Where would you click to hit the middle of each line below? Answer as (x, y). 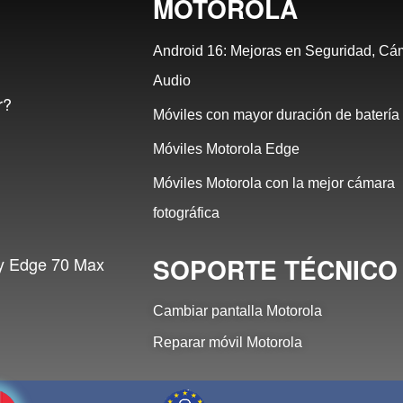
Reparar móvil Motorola (228, 342)
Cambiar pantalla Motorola (238, 310)
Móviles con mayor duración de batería (277, 114)
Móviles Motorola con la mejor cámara (274, 183)
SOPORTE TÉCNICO (276, 269)
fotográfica (187, 212)
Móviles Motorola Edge (227, 148)
